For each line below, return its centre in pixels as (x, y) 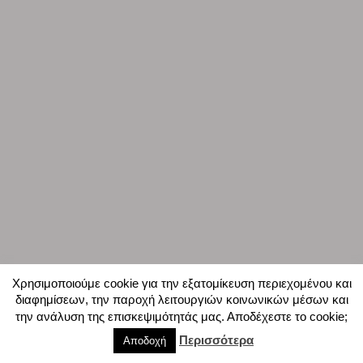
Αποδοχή (145, 341)
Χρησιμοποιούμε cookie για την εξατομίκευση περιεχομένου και (181, 283)
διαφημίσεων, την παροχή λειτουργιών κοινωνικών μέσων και (181, 300)
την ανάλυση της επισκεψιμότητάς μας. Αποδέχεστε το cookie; (181, 316)
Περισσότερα (216, 340)
